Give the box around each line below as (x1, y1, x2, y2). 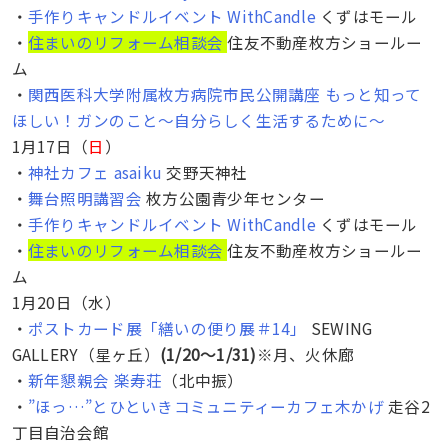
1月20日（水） (11, 290, 121, 313)
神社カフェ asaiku (27, 160, 163, 183)
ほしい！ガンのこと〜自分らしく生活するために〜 (11, 108, 386, 131)
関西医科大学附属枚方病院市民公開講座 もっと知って (27, 82, 422, 105)
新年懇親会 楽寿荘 (27, 368, 163, 391)
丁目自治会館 (11, 420, 110, 443)
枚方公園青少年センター (141, 186, 325, 209)
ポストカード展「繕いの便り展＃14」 (27, 316, 307, 339)
